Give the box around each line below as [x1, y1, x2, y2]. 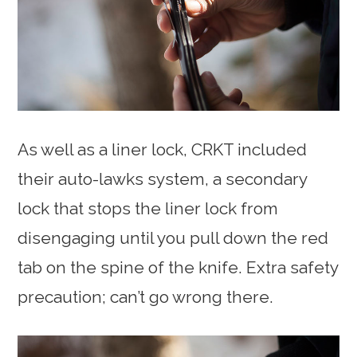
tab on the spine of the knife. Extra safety [18, 257, 339, 277]
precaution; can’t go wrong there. [18, 286, 274, 307]
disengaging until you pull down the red [18, 227, 329, 248]
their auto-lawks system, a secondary [18, 168, 308, 189]
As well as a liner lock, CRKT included [18, 139, 308, 159]
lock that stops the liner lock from [18, 198, 279, 218]
